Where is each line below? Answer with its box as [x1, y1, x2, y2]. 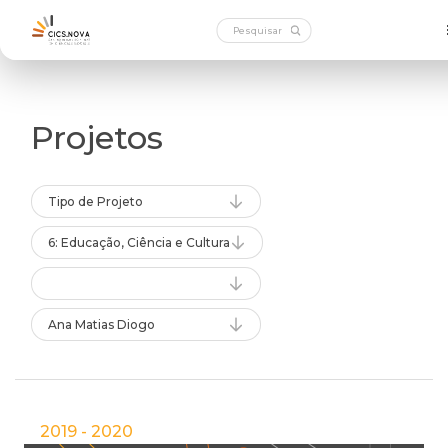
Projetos [31, 118, 163, 157]
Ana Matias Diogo [48, 317, 155, 332]
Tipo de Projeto [48, 194, 143, 209]
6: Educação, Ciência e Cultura [48, 235, 230, 250]
